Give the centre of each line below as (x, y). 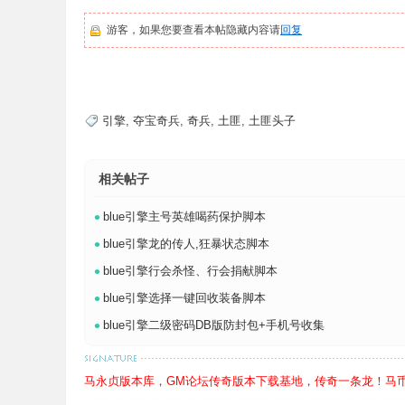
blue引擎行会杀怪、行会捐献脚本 (190, 271)
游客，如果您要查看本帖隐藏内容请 (193, 30)
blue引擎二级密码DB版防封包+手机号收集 (214, 325)
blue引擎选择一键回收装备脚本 (184, 298)
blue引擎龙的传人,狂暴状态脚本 (186, 244)
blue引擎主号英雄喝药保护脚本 (184, 217)
